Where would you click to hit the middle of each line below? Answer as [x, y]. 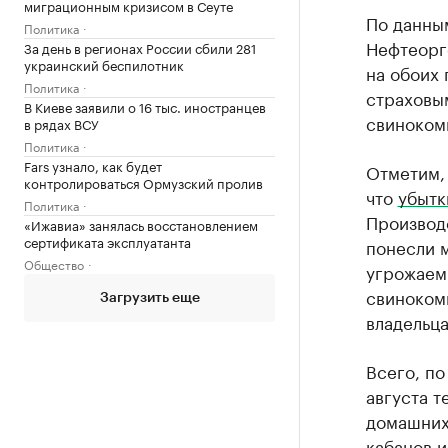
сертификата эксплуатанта [107, 241]
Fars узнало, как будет [93, 165]
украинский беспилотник [104, 64]
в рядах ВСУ [61, 123]
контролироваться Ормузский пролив [143, 182]
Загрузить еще [149, 298]
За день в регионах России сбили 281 [140, 47]
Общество [54, 263]
